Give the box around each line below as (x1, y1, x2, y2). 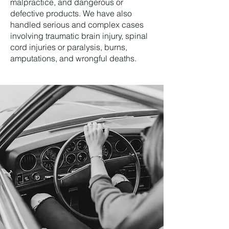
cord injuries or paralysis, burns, (10, 42, 127, 52)
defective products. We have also (10, 8, 132, 18)
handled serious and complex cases (10, 19, 144, 30)
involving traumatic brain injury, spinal (10, 31, 148, 41)
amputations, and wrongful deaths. (10, 53, 136, 63)
